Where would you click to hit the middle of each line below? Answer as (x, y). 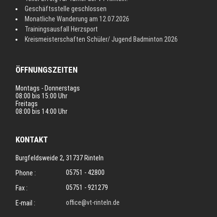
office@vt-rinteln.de (93, 202)
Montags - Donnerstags (48, 88)
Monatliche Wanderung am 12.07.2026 (77, 19)
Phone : (26, 173)
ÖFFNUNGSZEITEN (47, 70)
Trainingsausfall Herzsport (62, 29)
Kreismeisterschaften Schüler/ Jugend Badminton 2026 (101, 39)
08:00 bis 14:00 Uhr (42, 111)
